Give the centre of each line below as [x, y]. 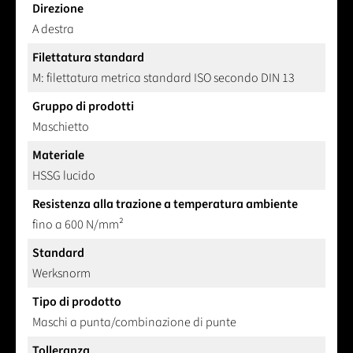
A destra [53, 30]
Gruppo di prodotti [83, 107]
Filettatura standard [88, 58]
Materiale [58, 156]
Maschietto [61, 127]
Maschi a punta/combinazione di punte [134, 323]
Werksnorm [61, 274]
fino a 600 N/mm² [78, 225]
